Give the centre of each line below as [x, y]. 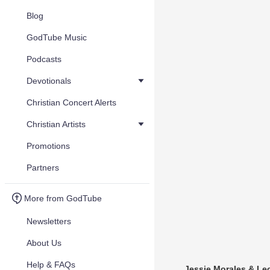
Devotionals [49, 81]
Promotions [48, 146]
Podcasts [44, 59]
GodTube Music [57, 37]
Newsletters [49, 221]
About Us [44, 243]
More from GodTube [63, 198]
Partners [43, 168]
